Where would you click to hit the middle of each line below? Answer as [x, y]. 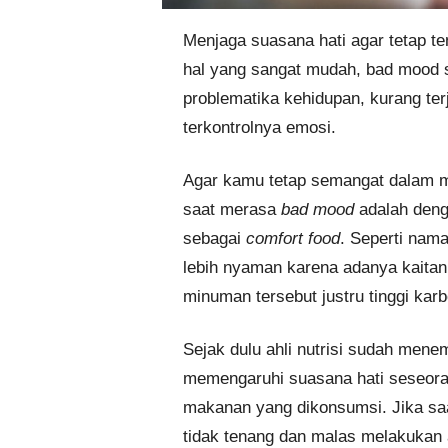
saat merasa [231, 209]
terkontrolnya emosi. [259, 127]
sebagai [214, 238]
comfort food [292, 238]
